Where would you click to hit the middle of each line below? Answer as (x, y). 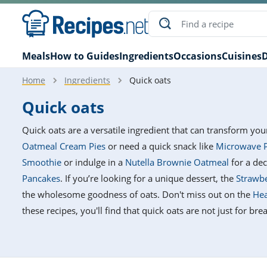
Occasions (198, 56)
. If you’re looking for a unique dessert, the (148, 178)
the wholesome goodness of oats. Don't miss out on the (137, 195)
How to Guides (85, 56)
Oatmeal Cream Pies (64, 146)
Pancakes (41, 178)
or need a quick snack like (161, 146)
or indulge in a (93, 162)
